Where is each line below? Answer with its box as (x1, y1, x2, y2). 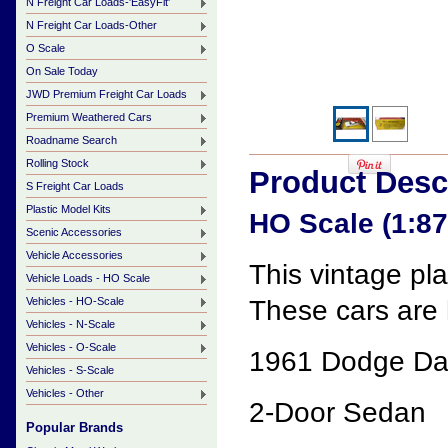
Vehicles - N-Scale (26, 318, 115, 330)
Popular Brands (26, 420, 123, 435)
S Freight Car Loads (26, 180, 124, 192)
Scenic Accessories (26, 226, 122, 238)
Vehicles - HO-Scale (26, 295, 124, 307)
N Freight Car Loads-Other (26, 19, 157, 31)
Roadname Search (26, 134, 117, 146)
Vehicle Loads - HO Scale (26, 272, 150, 284)
